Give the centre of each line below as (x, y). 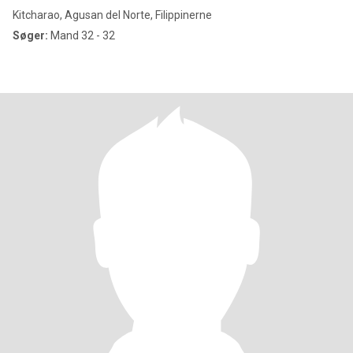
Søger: (30, 35)
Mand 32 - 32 (82, 35)
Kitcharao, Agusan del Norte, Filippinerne (112, 15)
